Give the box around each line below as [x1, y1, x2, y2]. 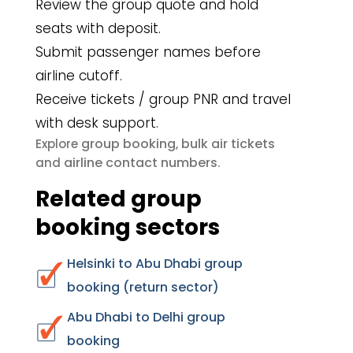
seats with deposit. [35, 19, 161, 38]
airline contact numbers [64, 154, 217, 172]
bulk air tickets [181, 135, 275, 153]
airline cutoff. [35, 66, 122, 85]
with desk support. [35, 113, 158, 132]
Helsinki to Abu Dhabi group [67, 255, 243, 273]
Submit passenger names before [35, 43, 261, 61]
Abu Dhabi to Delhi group [67, 308, 225, 326]
